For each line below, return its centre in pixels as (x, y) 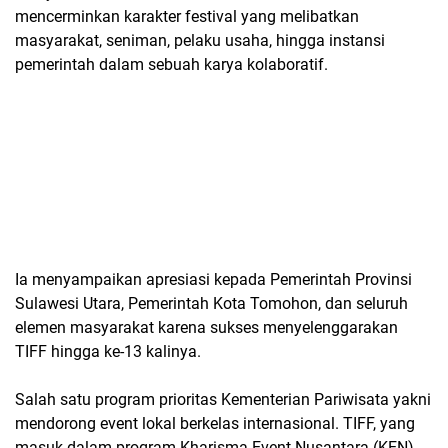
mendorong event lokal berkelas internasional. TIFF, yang (215, 423)
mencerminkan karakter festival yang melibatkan (187, 16)
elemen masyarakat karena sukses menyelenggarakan (206, 327)
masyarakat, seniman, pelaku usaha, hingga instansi (200, 40)
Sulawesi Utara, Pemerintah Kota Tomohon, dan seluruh (211, 303)
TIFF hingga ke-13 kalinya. (108, 351)
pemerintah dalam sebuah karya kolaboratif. (171, 64)
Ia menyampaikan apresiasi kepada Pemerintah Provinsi (213, 279)
